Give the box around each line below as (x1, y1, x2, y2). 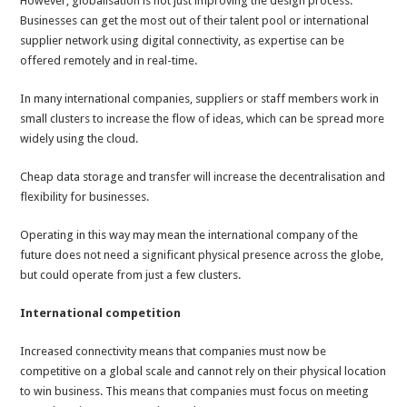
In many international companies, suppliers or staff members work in (20, 92, 380, 106)
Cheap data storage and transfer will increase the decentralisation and (20, 170, 386, 184)
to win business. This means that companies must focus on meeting (20, 384, 370, 399)
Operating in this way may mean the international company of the (20, 228, 359, 243)
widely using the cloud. (20, 132, 139, 146)
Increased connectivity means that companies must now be (20, 344, 327, 359)
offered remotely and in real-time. (20, 54, 198, 68)
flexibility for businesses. (20, 190, 150, 204)
